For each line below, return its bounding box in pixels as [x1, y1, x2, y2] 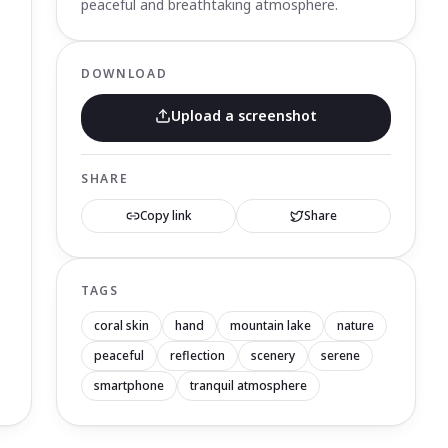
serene [321, 347, 360, 364]
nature [337, 317, 374, 334]
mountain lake [230, 317, 311, 334]
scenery [251, 347, 295, 364]
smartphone [94, 377, 164, 394]
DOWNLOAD [81, 65, 168, 82]
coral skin [94, 317, 149, 334]
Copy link [139, 207, 192, 224]
